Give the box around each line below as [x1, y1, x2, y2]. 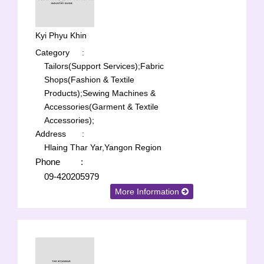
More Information [115, 187, 182, 196]
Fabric [140, 61, 164, 71]
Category [35, 48, 70, 57]
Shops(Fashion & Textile [44, 75, 134, 84]
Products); [44, 88, 82, 98]
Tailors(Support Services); [44, 61, 140, 71]
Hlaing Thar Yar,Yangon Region [44, 143, 161, 152]
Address [35, 129, 66, 138]
